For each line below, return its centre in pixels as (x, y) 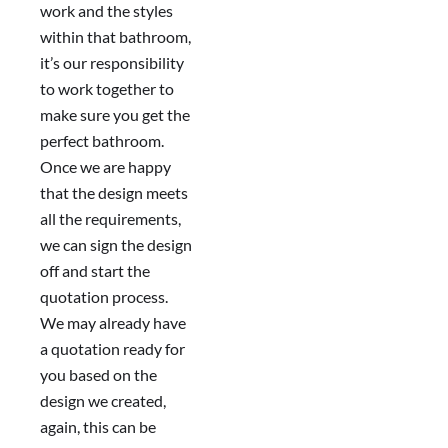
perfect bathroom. (102, 141)
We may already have (113, 323)
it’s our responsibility (112, 63)
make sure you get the (115, 115)
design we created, (103, 401)
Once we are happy (105, 167)
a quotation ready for (112, 349)
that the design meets (114, 193)
